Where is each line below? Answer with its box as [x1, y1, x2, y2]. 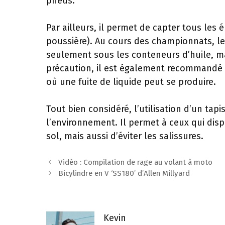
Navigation [46, 157, 83, 166]
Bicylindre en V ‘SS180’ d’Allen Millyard [58, 169, 190, 178]
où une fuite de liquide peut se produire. [46, 76, 216, 87]
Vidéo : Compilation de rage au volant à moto [58, 158, 213, 167]
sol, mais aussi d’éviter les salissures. [46, 131, 203, 142]
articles [46, 179, 71, 188]
